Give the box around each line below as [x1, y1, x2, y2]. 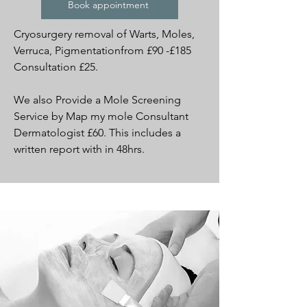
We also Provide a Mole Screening [14, 93, 181, 106]
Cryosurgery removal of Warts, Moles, [14, 27, 195, 40]
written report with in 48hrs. [14, 143, 145, 156]
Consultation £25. [14, 60, 98, 73]
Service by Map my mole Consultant [14, 110, 188, 123]
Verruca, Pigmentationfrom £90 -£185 [14, 44, 194, 57]
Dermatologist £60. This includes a [14, 126, 181, 139]
